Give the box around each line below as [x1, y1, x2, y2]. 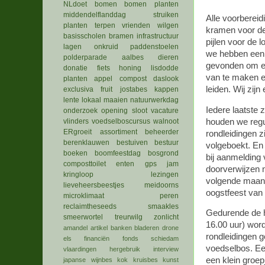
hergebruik [109, 245, 140, 253]
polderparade [63, 53, 107, 62]
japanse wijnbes [63, 256, 112, 264]
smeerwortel [63, 213, 103, 222]
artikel [90, 224, 108, 232]
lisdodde [151, 64, 179, 73]
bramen [109, 32, 134, 41]
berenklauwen [63, 138, 109, 147]
